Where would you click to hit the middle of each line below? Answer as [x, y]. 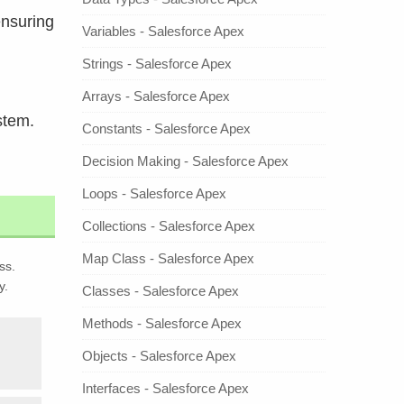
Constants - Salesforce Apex [166, 128]
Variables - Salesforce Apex [163, 31]
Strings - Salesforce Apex [157, 63]
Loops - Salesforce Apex [154, 193]
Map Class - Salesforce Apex [168, 258]
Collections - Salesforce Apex [169, 225]
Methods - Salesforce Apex [162, 323]
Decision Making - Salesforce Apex [185, 161]
